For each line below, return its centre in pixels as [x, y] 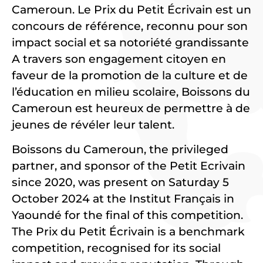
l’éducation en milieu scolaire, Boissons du [131, 92]
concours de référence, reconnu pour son [130, 26]
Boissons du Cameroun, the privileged [120, 150]
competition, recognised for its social [116, 248]
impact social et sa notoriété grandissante [130, 43]
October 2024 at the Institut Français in [123, 199]
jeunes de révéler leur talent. [93, 125]
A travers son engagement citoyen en [119, 59]
